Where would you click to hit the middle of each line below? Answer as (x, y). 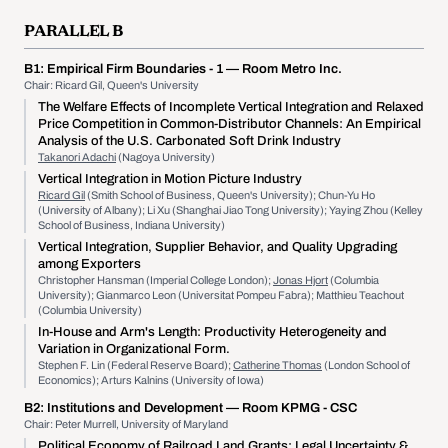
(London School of (366, 365)
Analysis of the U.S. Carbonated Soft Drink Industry (189, 141)
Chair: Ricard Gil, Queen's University (111, 85)
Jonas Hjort (300, 280)
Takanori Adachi (77, 157)
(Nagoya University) (165, 157)
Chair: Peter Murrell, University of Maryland (126, 424)
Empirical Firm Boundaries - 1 (135, 69)
